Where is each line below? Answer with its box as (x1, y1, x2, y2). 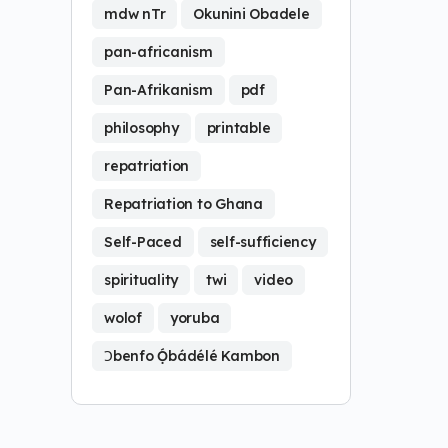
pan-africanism (104, 43, 213, 61)
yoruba (169, 309, 220, 327)
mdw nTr (104, 5, 166, 23)
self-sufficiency (209, 233, 316, 251)
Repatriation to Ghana (104, 195, 263, 213)
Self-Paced (104, 233, 182, 251)
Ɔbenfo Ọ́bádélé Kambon (104, 347, 280, 365)
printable (206, 119, 271, 137)
